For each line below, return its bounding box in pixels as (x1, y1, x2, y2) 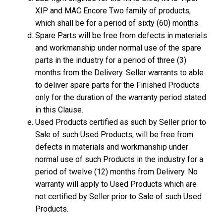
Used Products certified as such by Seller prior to (35, 117, 207, 127)
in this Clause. (35, 105, 84, 114)
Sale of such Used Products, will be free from (35, 130, 194, 139)
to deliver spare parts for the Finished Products (35, 80, 200, 90)
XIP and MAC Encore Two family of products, (35, 6, 191, 15)
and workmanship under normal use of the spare (35, 43, 202, 53)
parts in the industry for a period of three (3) (35, 55, 187, 65)
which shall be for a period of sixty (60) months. (35, 18, 200, 28)
